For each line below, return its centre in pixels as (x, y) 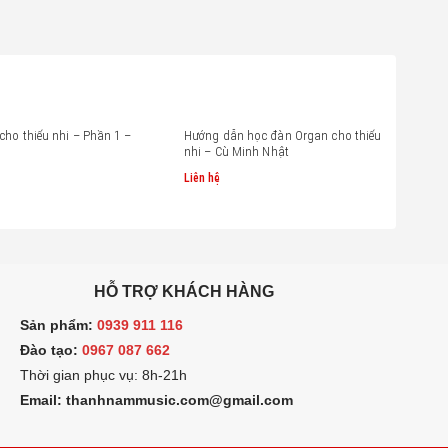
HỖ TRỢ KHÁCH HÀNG (184, 291)
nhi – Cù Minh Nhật (236, 152)
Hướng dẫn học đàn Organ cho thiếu (283, 136)
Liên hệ (202, 177)
